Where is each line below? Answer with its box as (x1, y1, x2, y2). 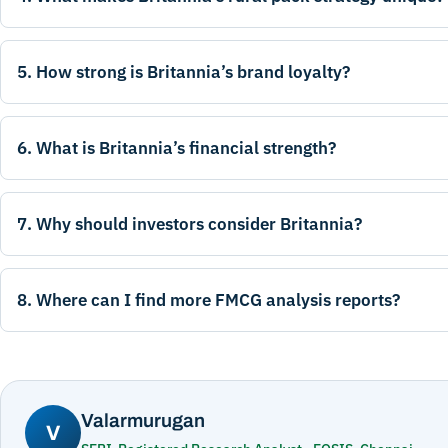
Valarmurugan (81, 410, 205, 432)
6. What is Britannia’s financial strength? (17, 137, 336, 160)
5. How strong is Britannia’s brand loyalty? (17, 61, 350, 84)
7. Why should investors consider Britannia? (17, 213, 362, 236)
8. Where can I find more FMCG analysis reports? (17, 289, 400, 312)
